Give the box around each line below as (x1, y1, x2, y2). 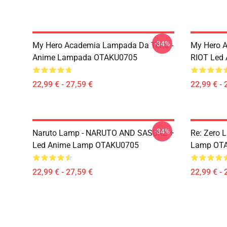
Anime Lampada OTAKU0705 (32, 53, 137, 62)
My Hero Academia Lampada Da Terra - (32, 41, 173, 50)
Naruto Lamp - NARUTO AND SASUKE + (32, 128, 174, 138)
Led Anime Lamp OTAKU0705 (32, 140, 139, 150)
